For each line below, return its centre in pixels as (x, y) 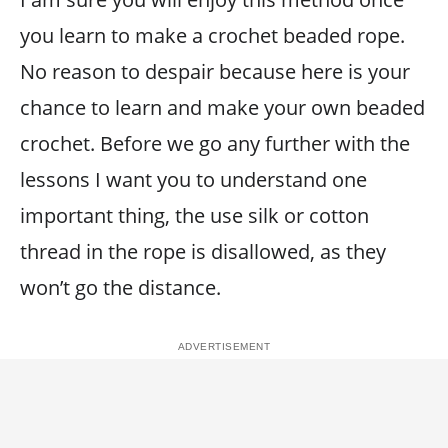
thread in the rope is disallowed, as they (203, 251)
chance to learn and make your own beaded (222, 107)
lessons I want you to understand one (193, 179)
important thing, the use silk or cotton (194, 215)
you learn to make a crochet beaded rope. (212, 35)
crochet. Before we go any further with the (215, 143)
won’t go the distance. (120, 287)
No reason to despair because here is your (215, 71)
